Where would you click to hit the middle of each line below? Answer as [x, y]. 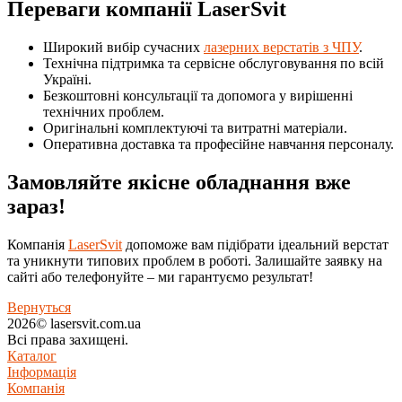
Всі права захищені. [68, 339]
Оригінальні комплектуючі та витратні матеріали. [195, 127]
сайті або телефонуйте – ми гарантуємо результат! [160, 276]
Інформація [42, 371]
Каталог [32, 355]
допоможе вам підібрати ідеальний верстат [255, 244]
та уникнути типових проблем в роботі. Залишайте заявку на [195, 260]
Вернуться [39, 307]
